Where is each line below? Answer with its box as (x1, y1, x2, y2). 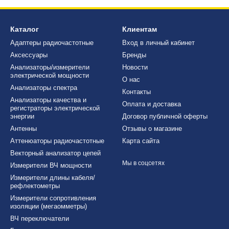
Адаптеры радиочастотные (10, 39, 94, 47)
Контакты (122, 88, 151, 96)
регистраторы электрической (10, 104, 100, 112)
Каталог (10, 25, 39, 33)
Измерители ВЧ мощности (10, 162, 91, 169)
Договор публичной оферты (122, 112, 208, 120)
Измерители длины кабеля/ (10, 174, 95, 181)
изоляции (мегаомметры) (10, 202, 87, 210)
